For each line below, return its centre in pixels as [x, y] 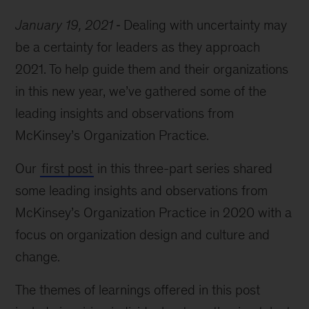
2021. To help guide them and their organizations [152, 69]
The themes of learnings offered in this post [138, 290]
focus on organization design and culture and [143, 235]
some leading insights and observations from [142, 190]
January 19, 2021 [64, 25]
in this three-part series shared [183, 168]
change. [38, 257]
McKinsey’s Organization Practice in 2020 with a [154, 212]
